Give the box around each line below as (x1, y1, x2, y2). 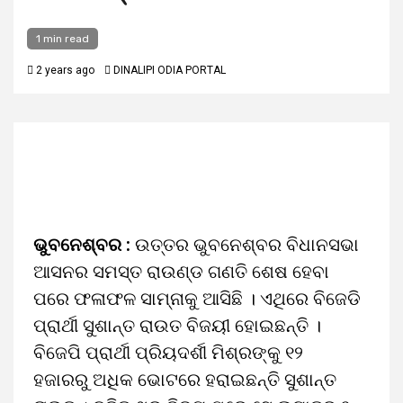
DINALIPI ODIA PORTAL (113, 64, 226, 76)
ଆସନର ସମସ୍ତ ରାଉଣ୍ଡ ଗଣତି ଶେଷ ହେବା (33, 261, 329, 282)
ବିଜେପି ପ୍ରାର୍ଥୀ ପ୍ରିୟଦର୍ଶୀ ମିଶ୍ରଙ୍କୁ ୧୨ (33, 342, 303, 363)
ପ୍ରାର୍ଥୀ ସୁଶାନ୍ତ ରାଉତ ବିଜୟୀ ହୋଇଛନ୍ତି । (33, 315, 321, 336)
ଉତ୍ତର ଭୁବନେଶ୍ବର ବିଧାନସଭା (130, 234, 359, 255)
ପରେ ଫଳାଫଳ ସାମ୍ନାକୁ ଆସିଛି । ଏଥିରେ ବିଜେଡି (33, 288, 361, 309)
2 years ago (33, 64, 94, 76)
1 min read (36, 32, 89, 45)
